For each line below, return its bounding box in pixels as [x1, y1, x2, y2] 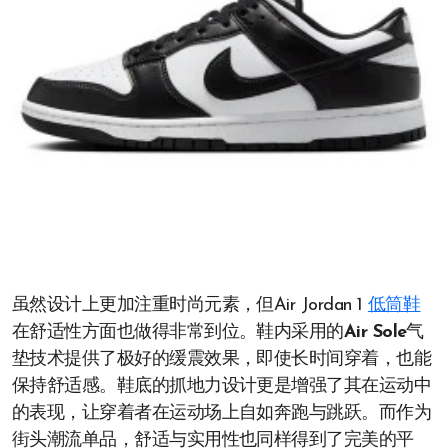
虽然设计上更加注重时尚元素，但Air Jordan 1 [12, 296, 368, 315]
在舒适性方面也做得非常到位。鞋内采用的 [12, 323, 344, 342]
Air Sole [343, 323, 407, 342]
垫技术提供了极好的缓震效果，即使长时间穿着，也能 [12, 350, 432, 369]
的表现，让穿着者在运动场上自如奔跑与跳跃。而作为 [12, 404, 432, 423]
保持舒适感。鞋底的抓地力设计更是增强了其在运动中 [12, 377, 432, 396]
